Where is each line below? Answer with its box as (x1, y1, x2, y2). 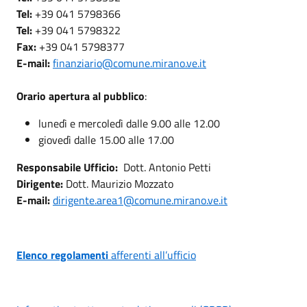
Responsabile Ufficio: (16, 158, 118, 175)
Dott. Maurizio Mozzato (66, 175, 173, 192)
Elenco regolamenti (16, 246, 108, 263)
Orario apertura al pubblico (16, 87, 145, 104)
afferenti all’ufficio (108, 246, 196, 263)
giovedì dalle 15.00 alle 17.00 (38, 131, 174, 148)
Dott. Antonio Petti (123, 158, 211, 175)
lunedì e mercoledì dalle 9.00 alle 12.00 (38, 114, 220, 132)
